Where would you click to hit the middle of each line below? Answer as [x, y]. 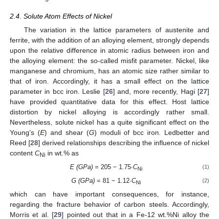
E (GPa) [81, 167]
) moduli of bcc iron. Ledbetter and [152, 132]
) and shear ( [66, 132]
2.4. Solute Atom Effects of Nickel [61, 16]
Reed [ [20, 142]
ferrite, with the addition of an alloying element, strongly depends [109, 40]
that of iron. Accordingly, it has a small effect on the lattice [109, 81]
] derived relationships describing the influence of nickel [124, 142]
